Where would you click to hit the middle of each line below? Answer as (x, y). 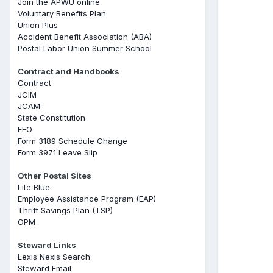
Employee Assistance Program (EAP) (87, 198)
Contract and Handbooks (69, 71)
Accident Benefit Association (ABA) (85, 36)
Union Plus (38, 25)
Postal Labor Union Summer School (85, 48)
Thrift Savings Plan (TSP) (65, 210)
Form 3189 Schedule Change (73, 140)
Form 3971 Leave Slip (58, 152)
